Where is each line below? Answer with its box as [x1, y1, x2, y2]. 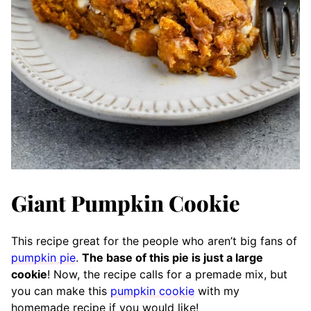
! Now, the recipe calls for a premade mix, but [47, 267, 287, 281]
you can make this [11, 284, 110, 298]
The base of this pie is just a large [82, 251, 263, 264]
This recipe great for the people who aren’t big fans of [11, 234, 297, 248]
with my [194, 284, 239, 298]
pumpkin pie [11, 251, 76, 264]
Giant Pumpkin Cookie [11, 188, 240, 217]
